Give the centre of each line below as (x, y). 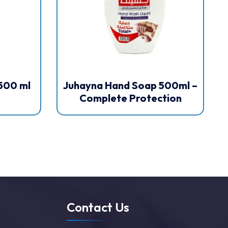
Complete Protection (130, 98)
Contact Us (98, 207)
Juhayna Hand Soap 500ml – (130, 85)
